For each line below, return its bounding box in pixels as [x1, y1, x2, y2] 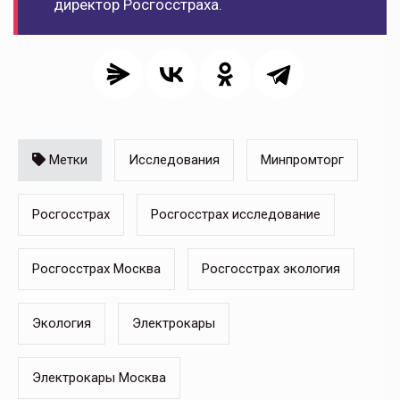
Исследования [129, 152, 220, 169]
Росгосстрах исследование [151, 206, 321, 223]
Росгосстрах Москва [32, 261, 161, 278]
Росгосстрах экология [202, 261, 340, 278]
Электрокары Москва [32, 370, 166, 387]
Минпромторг [261, 152, 344, 169]
